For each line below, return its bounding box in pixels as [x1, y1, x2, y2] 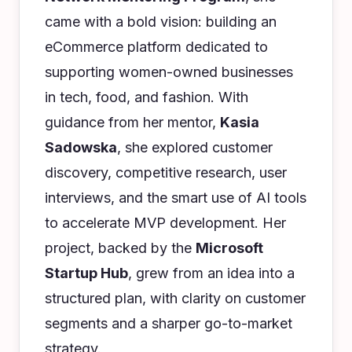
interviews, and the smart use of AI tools [45, 189, 306, 206]
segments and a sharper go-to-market [45, 315, 292, 332]
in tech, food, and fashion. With [45, 89, 248, 105]
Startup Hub [45, 265, 128, 281]
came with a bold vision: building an [45, 13, 277, 30]
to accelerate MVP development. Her [45, 214, 286, 231]
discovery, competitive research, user [45, 164, 287, 181]
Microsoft [196, 240, 263, 256]
